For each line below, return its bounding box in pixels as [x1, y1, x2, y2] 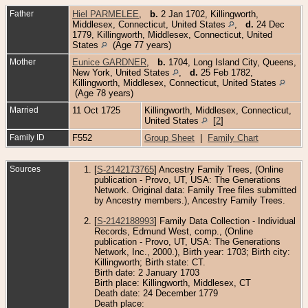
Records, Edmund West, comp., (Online [94, 225, 253, 236]
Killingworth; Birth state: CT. [94, 256, 206, 267]
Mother [10, 56, 36, 67]
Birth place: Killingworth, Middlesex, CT [94, 277, 251, 288]
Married [10, 104, 38, 115]
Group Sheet [144, 132, 195, 143]
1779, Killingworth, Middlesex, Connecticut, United [72, 29, 272, 40]
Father [10, 8, 34, 19]
